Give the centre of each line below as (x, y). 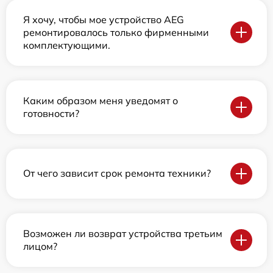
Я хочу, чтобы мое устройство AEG (104, 19)
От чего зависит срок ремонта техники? (117, 173)
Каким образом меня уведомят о (101, 100)
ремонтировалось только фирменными (116, 32)
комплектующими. (67, 45)
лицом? (40, 246)
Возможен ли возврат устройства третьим (123, 233)
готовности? (51, 113)
